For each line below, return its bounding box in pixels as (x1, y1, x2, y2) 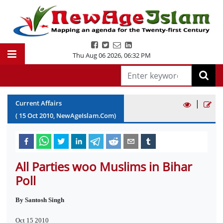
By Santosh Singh (15, 196, 64, 204)
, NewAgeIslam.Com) (53, 111, 116, 120)
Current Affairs (15, 99, 62, 108)
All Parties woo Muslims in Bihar (15, 158, 192, 175)
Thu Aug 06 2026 (72, 51, 121, 60)
